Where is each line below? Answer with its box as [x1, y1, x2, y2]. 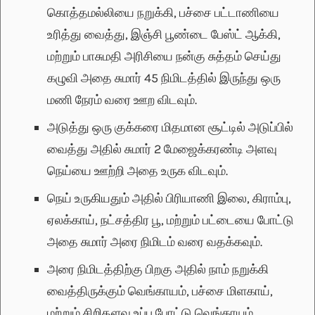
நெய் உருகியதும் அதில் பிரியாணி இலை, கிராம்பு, [47, 191, 291, 207]
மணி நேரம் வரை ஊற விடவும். [47, 92, 197, 108]
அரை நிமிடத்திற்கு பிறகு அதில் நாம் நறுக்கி [47, 262, 269, 278]
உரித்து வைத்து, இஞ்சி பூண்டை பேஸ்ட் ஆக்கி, [47, 27, 281, 43]
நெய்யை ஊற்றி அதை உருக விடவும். [47, 163, 228, 179]
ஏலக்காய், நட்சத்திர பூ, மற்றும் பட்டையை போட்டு [47, 212, 294, 229]
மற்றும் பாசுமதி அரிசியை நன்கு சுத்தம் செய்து [47, 49, 281, 65]
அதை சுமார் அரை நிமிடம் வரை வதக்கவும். [47, 234, 262, 250]
